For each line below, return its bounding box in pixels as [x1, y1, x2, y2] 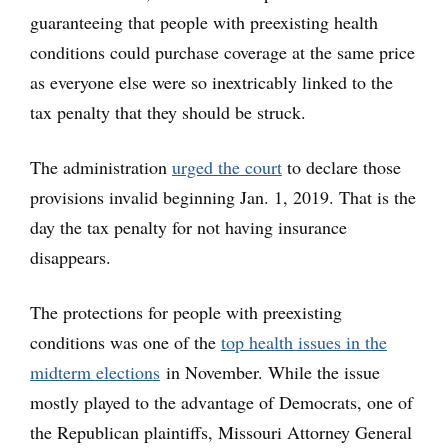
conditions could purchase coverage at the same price [30, 40, 415, 64]
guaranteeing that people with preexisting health [30, 10, 378, 34]
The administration [30, 155, 172, 179]
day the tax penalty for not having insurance [30, 215, 347, 239]
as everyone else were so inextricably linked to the [30, 70, 393, 94]
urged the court [172, 155, 282, 179]
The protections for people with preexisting [30, 300, 342, 324]
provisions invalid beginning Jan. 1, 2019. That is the [30, 185, 416, 209]
